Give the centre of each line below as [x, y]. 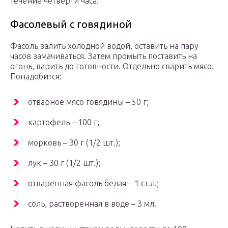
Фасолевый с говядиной [71, 24]
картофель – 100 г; [64, 122]
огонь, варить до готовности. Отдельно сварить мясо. [112, 66]
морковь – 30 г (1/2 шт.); [74, 143]
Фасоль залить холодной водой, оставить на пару [104, 46]
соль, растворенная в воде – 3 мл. [92, 204]
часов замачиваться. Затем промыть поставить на [104, 56]
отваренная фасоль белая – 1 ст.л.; [93, 183]
